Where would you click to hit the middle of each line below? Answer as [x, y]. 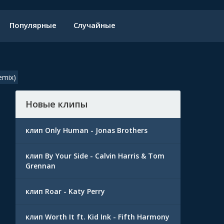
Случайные [94, 25]
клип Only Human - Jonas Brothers [86, 130]
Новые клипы [56, 104]
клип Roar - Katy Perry [65, 191]
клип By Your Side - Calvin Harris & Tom [95, 156]
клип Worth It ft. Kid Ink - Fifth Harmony [97, 217]
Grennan [40, 166]
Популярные [33, 25]
